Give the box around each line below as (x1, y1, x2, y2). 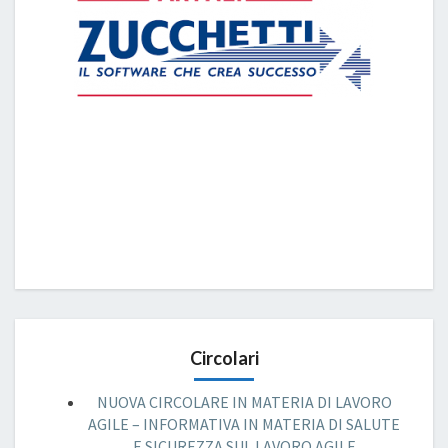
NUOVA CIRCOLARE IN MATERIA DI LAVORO (96, 391, 392, 412)
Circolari (189, 346, 259, 369)
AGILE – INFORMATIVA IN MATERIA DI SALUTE (88, 413, 400, 434)
